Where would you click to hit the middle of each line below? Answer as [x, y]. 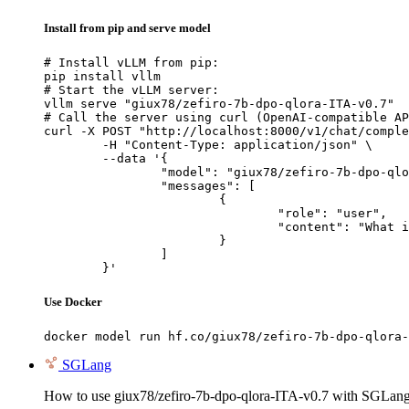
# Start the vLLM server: [131, 89]
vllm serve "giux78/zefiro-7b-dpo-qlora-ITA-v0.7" [219, 103]
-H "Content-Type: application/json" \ [73, 144]
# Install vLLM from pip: [131, 62]
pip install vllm [102, 76]
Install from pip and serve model [127, 27]
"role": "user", [161, 213]
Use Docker [73, 302]
